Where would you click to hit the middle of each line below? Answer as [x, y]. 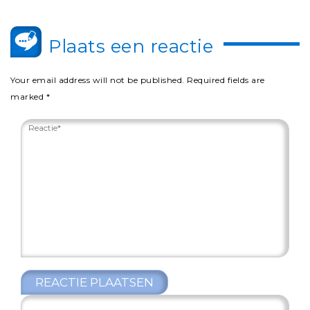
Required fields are [226, 80]
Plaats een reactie [131, 46]
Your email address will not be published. [98, 80]
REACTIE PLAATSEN [94, 282]
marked [28, 97]
